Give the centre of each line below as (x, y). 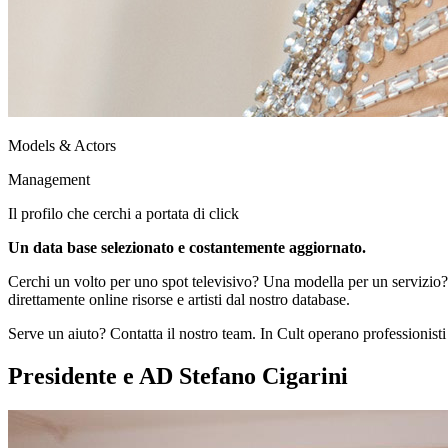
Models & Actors (62, 145)
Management (49, 179)
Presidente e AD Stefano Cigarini (178, 375)
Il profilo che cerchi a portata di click (123, 213)
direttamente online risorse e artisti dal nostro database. (179, 299)
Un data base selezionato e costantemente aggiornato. (187, 247)
